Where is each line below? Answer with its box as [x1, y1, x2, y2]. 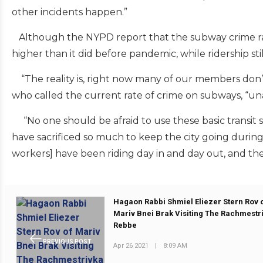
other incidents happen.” [12, 6, 127, 18]
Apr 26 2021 [113, 241, 149, 249]
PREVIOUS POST [41, 238, 92, 245]
